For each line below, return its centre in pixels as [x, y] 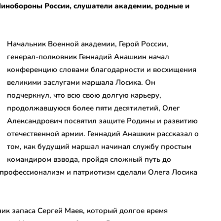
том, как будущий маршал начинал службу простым [99, 146]
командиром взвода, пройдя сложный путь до [89, 159]
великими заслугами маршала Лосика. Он [81, 82]
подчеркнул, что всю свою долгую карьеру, [84, 95]
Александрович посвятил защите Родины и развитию [102, 121]
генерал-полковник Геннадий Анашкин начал [88, 56]
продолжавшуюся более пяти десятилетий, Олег [93, 108]
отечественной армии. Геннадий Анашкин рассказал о [103, 133]
